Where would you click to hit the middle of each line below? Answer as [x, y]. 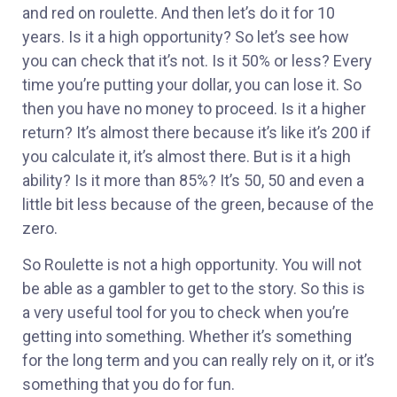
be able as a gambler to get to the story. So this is [194, 289]
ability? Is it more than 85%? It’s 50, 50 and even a [193, 180]
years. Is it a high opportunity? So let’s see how [186, 36]
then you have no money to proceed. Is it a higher [194, 108]
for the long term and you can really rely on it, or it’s [198, 361]
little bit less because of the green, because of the [198, 204]
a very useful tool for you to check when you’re [186, 313]
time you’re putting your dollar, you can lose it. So [192, 84]
